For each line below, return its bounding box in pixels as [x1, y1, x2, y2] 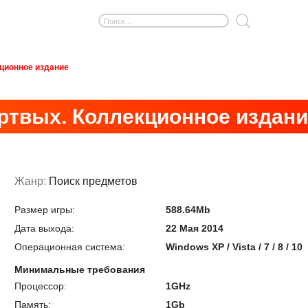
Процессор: [14, 280, 67, 291]
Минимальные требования [14, 264, 145, 275]
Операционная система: [14, 241, 125, 252]
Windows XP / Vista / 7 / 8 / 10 [166, 241, 303, 252]
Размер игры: [14, 204, 75, 215]
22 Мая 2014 [166, 223, 224, 234]
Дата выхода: [14, 223, 74, 234]
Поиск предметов [48, 175, 137, 187]
